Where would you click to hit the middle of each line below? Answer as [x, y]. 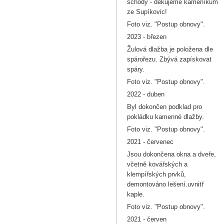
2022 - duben [146, 94]
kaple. [136, 194]
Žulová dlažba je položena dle [170, 49]
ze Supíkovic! [147, 12]
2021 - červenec [150, 142]
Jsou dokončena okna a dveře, [171, 154]
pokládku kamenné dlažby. [165, 117]
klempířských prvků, [156, 174]
